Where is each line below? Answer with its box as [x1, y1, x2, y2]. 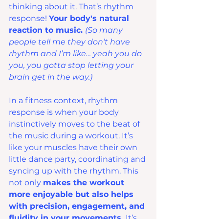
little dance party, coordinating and [9, 154, 148, 164]
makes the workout [43, 178, 127, 188]
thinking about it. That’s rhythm [9, 2, 135, 12]
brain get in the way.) [9, 72, 92, 82]
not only [9, 178, 43, 188]
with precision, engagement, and [9, 201, 147, 211]
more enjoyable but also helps [9, 190, 136, 199]
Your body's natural [49, 14, 131, 23]
